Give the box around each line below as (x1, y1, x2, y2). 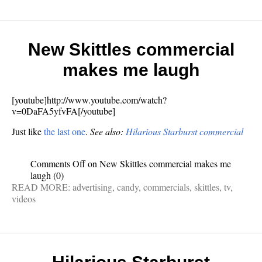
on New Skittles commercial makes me (85, 157, 231, 170)
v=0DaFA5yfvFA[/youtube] (12, 104, 115, 117)
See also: (90, 125, 126, 137)
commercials (143, 180, 189, 193)
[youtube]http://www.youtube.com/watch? (12, 93, 167, 106)
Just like (12, 125, 44, 137)
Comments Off (30, 157, 85, 170)
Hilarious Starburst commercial (126, 125, 243, 137)
